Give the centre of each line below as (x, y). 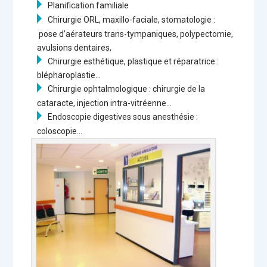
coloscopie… (60, 131)
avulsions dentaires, (74, 47)
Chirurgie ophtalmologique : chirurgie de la (127, 89)
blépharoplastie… (69, 75)
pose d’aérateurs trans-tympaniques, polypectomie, (135, 34)
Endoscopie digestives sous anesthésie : (123, 117)
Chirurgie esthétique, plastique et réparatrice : (133, 61)
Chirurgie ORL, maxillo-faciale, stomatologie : (132, 19)
